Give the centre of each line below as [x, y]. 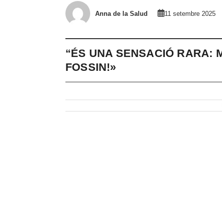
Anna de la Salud [121, 13]
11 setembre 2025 [190, 14]
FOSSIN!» [91, 67]
